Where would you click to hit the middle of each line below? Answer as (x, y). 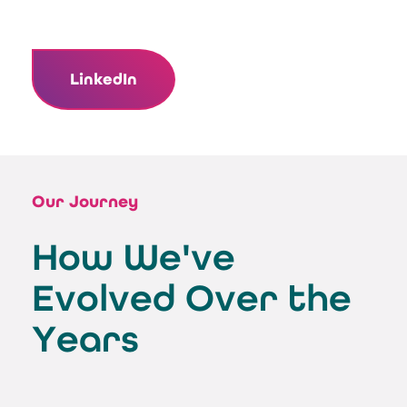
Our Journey (85, 201)
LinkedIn (104, 79)
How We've (134, 257)
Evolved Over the (192, 298)
